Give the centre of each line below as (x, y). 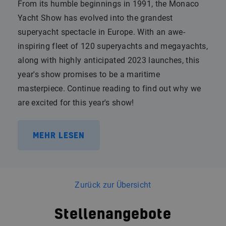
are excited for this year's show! (76, 103)
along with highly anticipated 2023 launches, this (109, 60)
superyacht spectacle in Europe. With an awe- (102, 32)
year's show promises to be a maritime (89, 74)
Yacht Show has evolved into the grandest (95, 18)
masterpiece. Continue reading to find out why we (109, 89)
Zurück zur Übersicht (113, 185)
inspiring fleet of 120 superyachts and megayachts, (113, 46)
